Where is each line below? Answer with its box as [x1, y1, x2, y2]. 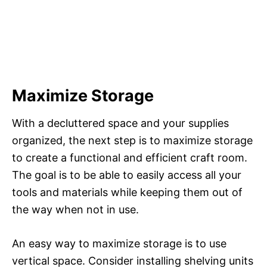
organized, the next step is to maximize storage [12, 134, 253, 147]
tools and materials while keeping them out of [12, 186, 243, 199]
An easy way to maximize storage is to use [12, 237, 226, 250]
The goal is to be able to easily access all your [12, 169, 241, 182]
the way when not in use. [12, 203, 139, 216]
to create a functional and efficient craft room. [12, 151, 247, 164]
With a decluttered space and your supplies [12, 117, 229, 130]
